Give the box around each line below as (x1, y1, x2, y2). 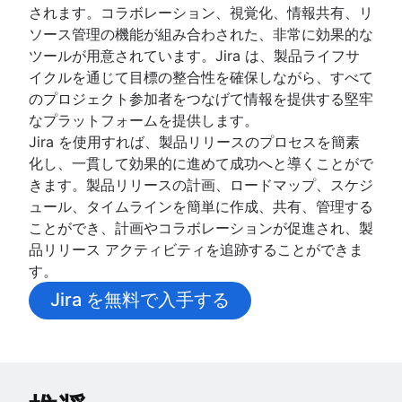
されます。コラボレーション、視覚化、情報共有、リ (29, 3, 373, 22)
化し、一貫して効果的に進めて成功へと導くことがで (29, 153, 373, 172)
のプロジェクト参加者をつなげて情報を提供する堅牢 (29, 89, 373, 108)
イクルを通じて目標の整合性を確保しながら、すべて (29, 67, 373, 86)
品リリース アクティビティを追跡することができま (29, 240, 363, 258)
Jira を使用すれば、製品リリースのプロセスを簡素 (29, 132, 360, 151)
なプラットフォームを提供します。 (29, 110, 258, 129)
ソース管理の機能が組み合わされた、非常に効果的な (29, 24, 373, 43)
